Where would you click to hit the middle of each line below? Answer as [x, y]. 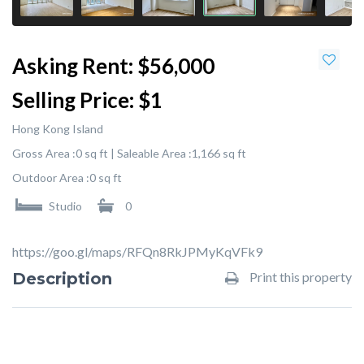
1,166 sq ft [219, 153]
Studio [65, 206]
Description [62, 279]
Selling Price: [73, 100]
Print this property [299, 277]
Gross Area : [44, 153]
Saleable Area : [154, 153]
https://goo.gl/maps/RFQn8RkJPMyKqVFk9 [137, 251]
